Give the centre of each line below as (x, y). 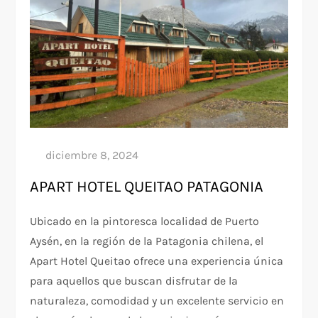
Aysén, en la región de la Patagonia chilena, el (147, 241)
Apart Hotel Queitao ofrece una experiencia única (157, 261)
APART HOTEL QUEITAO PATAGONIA (147, 186)
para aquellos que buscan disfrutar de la (134, 280)
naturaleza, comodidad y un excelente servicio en (157, 300)
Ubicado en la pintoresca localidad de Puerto (145, 221)
